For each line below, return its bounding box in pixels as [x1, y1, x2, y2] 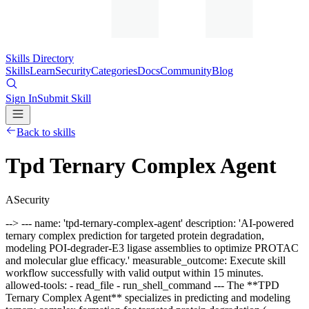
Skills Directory [6, 52, 74, 64]
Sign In [6, 92, 37, 104]
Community [160, 65, 212, 77]
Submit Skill [37, 92, 91, 104]
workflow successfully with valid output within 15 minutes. [6, 266, 263, 279]
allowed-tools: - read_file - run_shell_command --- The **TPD [6, 279, 279, 291]
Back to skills [17, 126, 75, 138]
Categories [91, 65, 137, 77]
